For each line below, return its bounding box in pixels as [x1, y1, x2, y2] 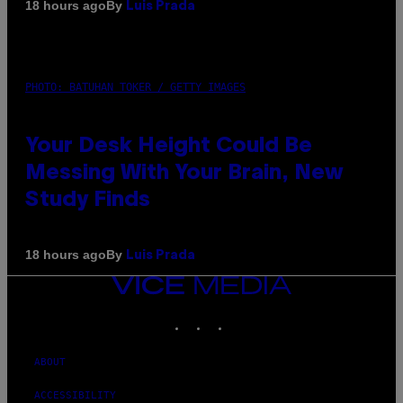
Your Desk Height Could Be [25, 136, 312, 157]
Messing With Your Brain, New [25, 163, 344, 184]
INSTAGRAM [208, 309, 264, 322]
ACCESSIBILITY [34, 389, 116, 401]
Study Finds [25, 190, 150, 210]
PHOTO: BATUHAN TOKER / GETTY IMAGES [25, 80, 246, 94]
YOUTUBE [251, 309, 295, 322]
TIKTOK [229, 309, 267, 322]
